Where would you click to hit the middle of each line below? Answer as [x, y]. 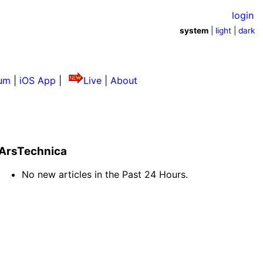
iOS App [38, 80]
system [194, 30]
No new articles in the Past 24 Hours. [105, 175]
